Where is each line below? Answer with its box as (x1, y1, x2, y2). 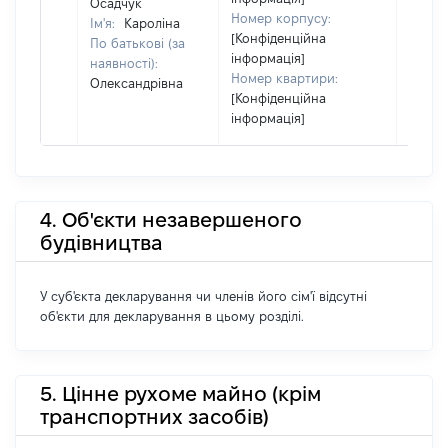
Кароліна (124, 16, 180, 30)
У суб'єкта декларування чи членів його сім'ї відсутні (40, 289, 367, 303)
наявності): (90, 56, 158, 70)
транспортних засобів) (40, 405, 269, 428)
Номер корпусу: (231, 11, 331, 25)
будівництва (40, 231, 163, 254)
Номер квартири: (231, 71, 338, 85)
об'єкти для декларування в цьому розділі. (40, 309, 304, 323)
